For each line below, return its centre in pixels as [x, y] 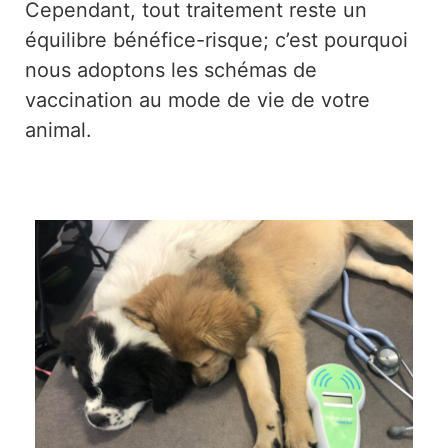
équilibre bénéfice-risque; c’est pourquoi [216, 40]
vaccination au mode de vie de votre [197, 100]
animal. [58, 130]
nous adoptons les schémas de [171, 70]
